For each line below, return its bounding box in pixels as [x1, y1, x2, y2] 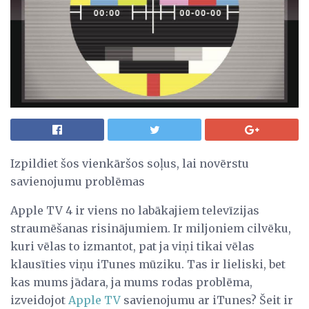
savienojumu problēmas [10, 174, 145, 188]
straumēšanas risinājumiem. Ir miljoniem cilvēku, [10, 221, 291, 235]
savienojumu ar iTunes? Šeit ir [121, 292, 293, 307]
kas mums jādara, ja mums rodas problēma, [10, 275, 252, 289]
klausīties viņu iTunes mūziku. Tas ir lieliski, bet [10, 257, 286, 271]
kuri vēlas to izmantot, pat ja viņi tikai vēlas [10, 239, 255, 253]
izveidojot [10, 292, 68, 307]
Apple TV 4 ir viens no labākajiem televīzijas [10, 203, 259, 217]
